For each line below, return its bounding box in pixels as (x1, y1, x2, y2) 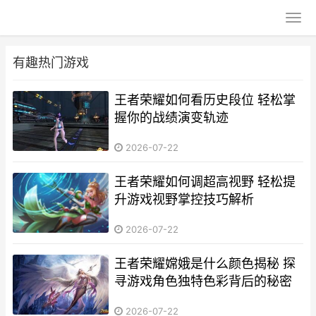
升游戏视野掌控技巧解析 (114, 191, 255, 207)
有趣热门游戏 (13, 55, 89, 70)
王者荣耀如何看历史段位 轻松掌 (114, 92, 296, 107)
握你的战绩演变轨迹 (114, 110, 229, 125)
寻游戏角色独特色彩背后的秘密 (114, 273, 293, 288)
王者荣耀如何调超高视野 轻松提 (114, 174, 296, 189)
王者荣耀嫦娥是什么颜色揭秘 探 (114, 255, 296, 271)
